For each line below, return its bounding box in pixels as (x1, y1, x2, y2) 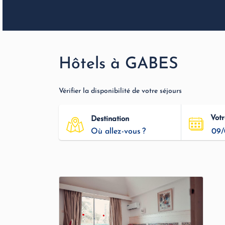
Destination (91, 116, 129, 124)
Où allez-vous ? (91, 128, 146, 136)
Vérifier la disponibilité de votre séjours (59, 87, 182, 95)
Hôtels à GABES (59, 56, 178, 72)
